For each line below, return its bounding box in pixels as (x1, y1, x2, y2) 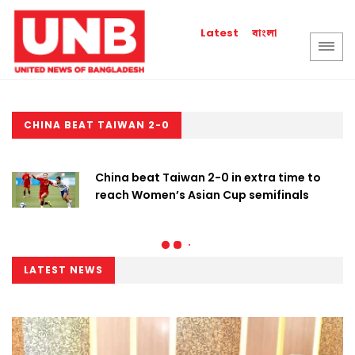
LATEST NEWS (24, 263, 103, 277)
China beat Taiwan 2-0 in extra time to (95, 170, 321, 185)
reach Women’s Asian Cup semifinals (95, 187, 309, 203)
